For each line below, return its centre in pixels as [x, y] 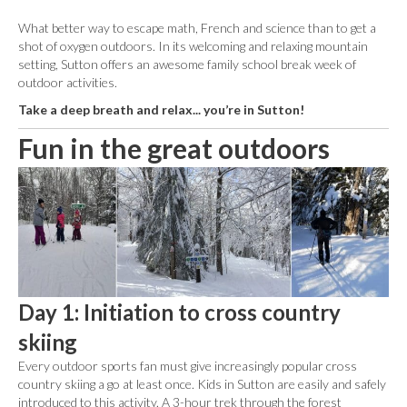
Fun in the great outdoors [174, 148]
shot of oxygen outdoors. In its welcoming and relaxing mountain [193, 46]
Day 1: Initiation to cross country [179, 313]
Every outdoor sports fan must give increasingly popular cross [188, 366]
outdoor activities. [68, 82]
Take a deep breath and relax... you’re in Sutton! [161, 109]
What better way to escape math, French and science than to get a [197, 28]
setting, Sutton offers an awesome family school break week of [187, 64]
